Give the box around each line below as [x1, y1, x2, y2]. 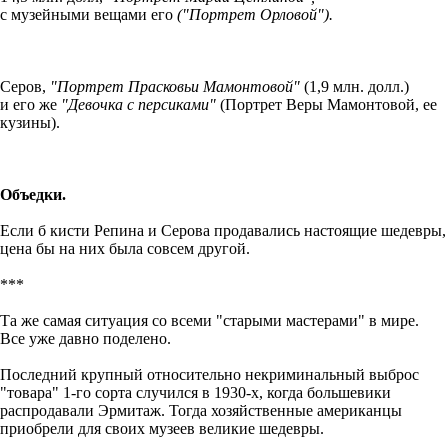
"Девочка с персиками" [61, 95, 216, 113]
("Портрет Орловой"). [177, 5, 333, 23]
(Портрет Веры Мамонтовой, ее [216, 95, 437, 113]
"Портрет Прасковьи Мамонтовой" [50, 77, 300, 95]
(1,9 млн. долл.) [300, 77, 409, 95]
